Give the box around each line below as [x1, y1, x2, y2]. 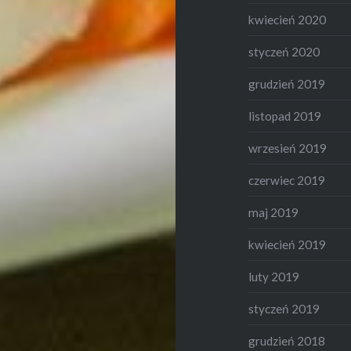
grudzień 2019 [248, 77, 326, 92]
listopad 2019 [248, 109, 322, 124]
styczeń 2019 [248, 302, 320, 317]
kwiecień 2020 [248, 13, 327, 27]
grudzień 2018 [248, 334, 326, 349]
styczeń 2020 [248, 45, 320, 60]
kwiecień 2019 [248, 237, 327, 252]
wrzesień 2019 [248, 141, 327, 156]
